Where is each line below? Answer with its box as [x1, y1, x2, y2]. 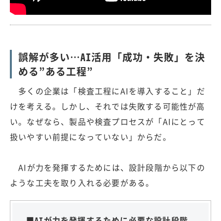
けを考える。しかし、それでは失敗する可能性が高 [10, 100, 205, 112]
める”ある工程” [18, 64, 93, 78]
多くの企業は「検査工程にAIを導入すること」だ [10, 84, 205, 97]
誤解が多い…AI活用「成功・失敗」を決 [18, 49, 205, 64]
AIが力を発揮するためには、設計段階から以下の [10, 161, 205, 173]
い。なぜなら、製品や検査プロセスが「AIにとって [10, 115, 205, 127]
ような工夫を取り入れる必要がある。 [10, 176, 154, 188]
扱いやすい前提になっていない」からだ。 [10, 130, 171, 143]
